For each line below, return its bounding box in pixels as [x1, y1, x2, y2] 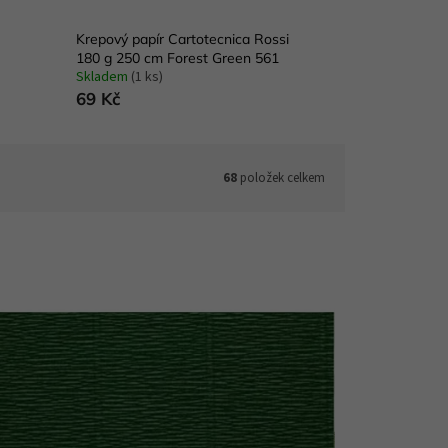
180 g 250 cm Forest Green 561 [75, 49, 279, 68]
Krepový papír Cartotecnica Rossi [75, 30, 289, 49]
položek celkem [237, 168, 325, 187]
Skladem [75, 67, 131, 88]
